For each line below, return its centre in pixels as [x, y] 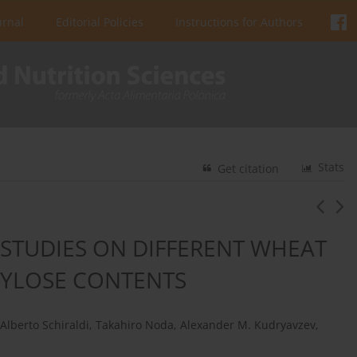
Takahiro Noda [135, 325]
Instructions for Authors [239, 22]
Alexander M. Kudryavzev [248, 325]
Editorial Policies [100, 22]
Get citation [249, 169]
